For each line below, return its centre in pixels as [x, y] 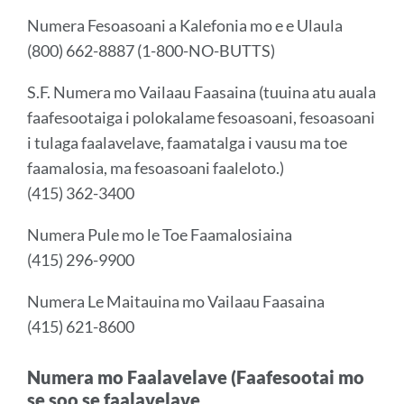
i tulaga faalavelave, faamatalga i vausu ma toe [187, 142]
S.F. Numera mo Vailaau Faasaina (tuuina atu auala [202, 92]
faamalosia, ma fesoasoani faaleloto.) [156, 168]
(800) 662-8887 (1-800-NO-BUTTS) [151, 50]
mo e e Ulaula [295, 25]
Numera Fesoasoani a [103, 25]
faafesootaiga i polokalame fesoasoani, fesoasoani [201, 117]
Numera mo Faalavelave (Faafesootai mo [196, 377]
